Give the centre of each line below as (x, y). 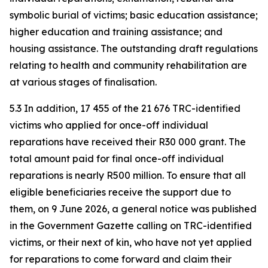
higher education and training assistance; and (116, 32)
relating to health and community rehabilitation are (128, 65)
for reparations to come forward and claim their (121, 259)
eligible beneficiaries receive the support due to (120, 192)
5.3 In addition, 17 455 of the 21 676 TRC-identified (125, 108)
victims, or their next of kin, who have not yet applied (131, 242)
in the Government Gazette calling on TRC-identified (131, 226)
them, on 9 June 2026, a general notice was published (133, 209)
